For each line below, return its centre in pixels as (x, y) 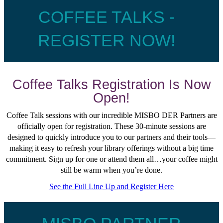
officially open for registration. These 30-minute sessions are (111, 126)
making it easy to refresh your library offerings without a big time (111, 148)
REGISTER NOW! (107, 41)
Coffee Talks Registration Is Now (111, 85)
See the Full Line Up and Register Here (111, 187)
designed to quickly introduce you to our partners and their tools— (111, 137)
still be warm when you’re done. (111, 170)
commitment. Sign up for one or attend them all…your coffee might (111, 159)
